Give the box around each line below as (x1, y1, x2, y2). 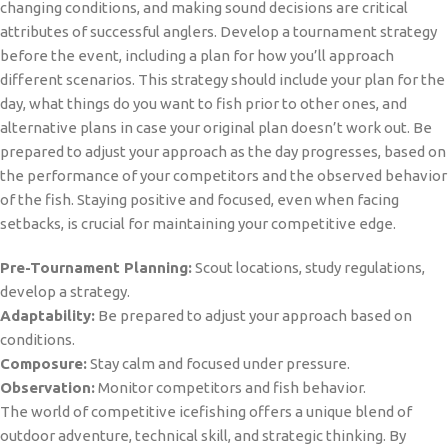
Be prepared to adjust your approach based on (95, 306, 412, 324)
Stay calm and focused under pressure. (87, 354, 350, 372)
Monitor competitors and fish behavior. (95, 378, 366, 396)
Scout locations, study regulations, (192, 258, 425, 276)
